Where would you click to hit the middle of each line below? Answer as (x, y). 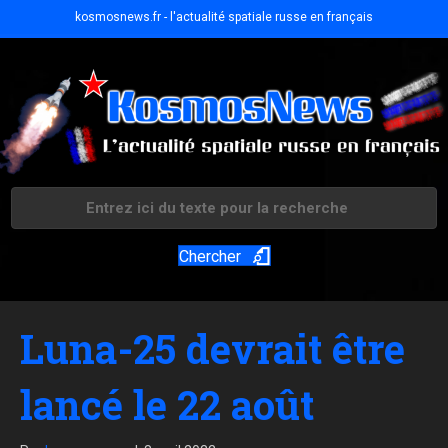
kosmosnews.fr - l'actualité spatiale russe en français (224, 17)
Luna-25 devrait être (212, 349)
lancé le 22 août (167, 405)
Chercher (209, 257)
